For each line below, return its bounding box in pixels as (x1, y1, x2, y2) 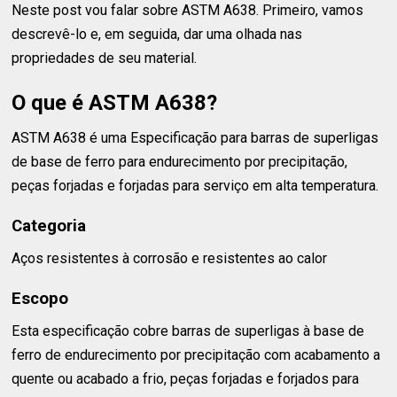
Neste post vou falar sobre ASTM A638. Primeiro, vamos (12, 2, 364, 19)
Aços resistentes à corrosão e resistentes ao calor (12, 250, 328, 268)
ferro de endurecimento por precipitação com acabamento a (12, 346, 381, 364)
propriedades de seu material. (12, 50, 198, 66)
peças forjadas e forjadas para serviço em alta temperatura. (12, 177, 379, 194)
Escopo (12, 288, 69, 308)
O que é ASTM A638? (12, 90, 218, 115)
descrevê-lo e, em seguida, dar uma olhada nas (12, 26, 303, 43)
